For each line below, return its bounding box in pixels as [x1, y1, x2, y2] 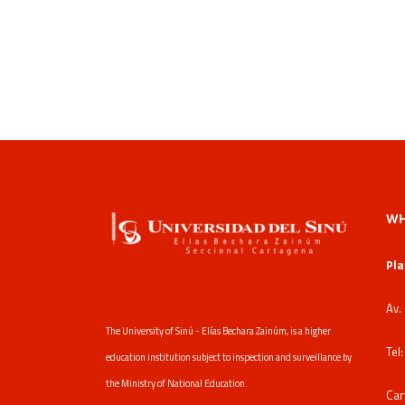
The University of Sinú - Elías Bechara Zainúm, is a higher [106, 323, 331, 338]
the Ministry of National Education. [106, 375, 248, 391]
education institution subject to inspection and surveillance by [106, 349, 352, 364]
